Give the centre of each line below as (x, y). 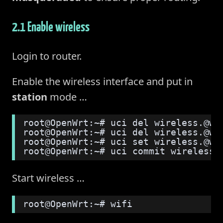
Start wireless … (48, 178)
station (30, 97)
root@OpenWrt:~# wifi (78, 204)
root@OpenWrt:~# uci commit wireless (119, 151)
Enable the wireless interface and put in (102, 81)
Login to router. (47, 56)
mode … (67, 97)
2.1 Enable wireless (51, 26)
